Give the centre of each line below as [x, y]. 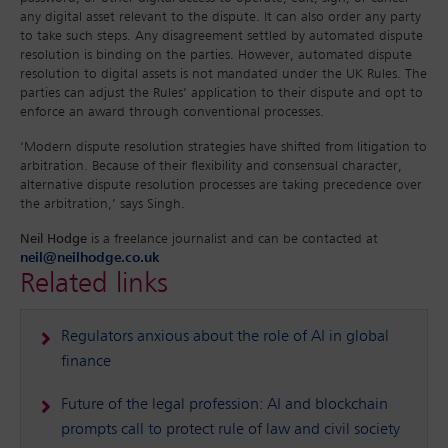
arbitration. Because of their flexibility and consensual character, [211, 166]
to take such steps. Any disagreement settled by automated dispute [221, 36]
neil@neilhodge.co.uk [89, 258]
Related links [94, 284]
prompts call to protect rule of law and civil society [230, 430]
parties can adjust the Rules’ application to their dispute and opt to [221, 93]
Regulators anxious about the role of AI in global [225, 337]
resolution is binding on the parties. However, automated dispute [216, 55]
